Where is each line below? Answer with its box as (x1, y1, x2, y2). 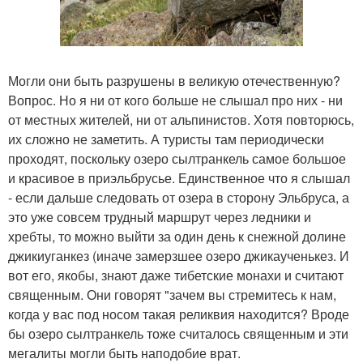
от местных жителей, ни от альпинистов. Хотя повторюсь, (8, 109, 354, 129)
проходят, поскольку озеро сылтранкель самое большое (8, 148, 346, 168)
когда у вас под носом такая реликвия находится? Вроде (8, 304, 349, 323)
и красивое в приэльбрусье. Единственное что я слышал (8, 168, 350, 187)
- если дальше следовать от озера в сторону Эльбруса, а (8, 187, 349, 207)
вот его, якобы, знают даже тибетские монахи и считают (8, 265, 344, 284)
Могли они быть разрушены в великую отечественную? (8, 70, 340, 90)
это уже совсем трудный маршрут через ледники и (8, 207, 311, 226)
